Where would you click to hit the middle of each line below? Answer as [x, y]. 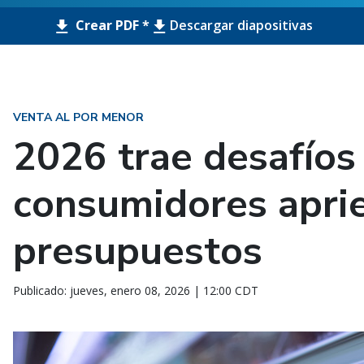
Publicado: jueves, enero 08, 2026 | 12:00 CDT [136, 290]
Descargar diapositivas [241, 25]
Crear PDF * [110, 25]
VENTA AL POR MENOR [78, 117]
